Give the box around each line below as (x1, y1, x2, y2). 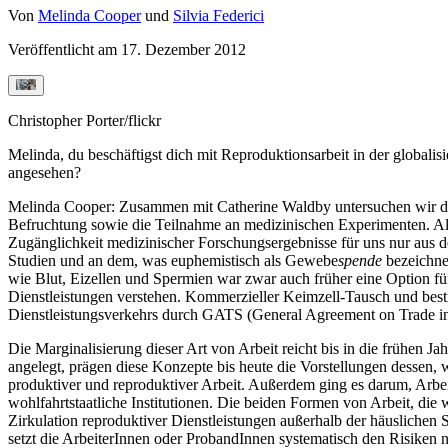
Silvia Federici (173, 6, 264, 24)
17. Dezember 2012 (121, 40, 246, 58)
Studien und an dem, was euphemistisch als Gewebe (8, 251, 338, 269)
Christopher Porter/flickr (8, 111, 173, 129)
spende (338, 251, 382, 269)
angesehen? (8, 163, 81, 181)
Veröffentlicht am (8, 40, 121, 58)
